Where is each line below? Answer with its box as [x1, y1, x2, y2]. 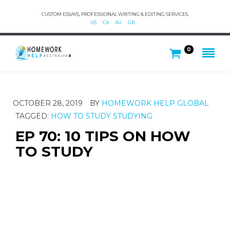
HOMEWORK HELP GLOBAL [102, 98, 209, 108]
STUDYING [113, 111, 152, 121]
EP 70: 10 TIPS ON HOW [15, 127, 190, 145]
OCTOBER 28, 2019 [13, 98, 83, 108]
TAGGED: [15, 111, 51, 121]
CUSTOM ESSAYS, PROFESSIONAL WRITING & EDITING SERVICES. [41, 11, 189, 17]
